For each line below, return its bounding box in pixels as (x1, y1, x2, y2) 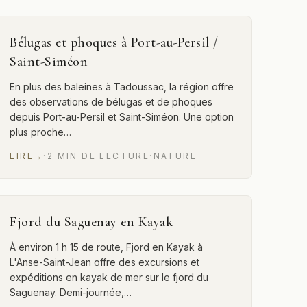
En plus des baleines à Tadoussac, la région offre (10, 81, 234, 93)
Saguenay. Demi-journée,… (10, 286, 132, 298)
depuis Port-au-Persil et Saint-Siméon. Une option (10, 111, 234, 123)
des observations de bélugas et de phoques (10, 96, 213, 108)
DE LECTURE (82, 151, 150, 161)
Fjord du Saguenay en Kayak (10, 214, 173, 230)
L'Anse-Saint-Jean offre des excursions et (10, 256, 200, 268)
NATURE (153, 151, 197, 161)
